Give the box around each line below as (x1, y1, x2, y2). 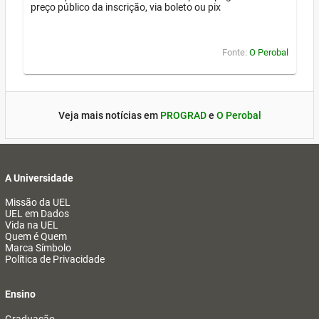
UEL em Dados (5, 208, 69, 220)
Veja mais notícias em (58, 109, 160, 121)
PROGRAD (159, 109, 206, 121)
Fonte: (222, 46, 249, 58)
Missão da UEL (5, 197, 70, 209)
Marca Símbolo (5, 242, 71, 254)
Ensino (5, 288, 36, 300)
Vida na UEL (5, 219, 58, 231)
